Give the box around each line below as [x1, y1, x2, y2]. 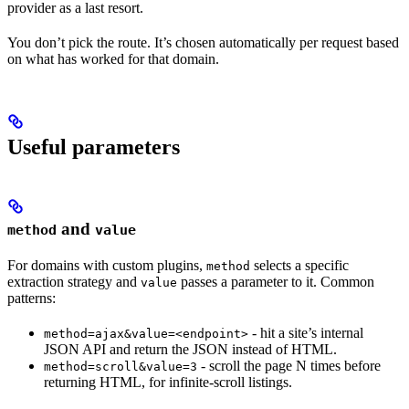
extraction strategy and [7, 274, 141, 290]
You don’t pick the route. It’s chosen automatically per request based [7, 35, 399, 51]
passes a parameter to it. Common [177, 274, 374, 290]
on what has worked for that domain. [7, 51, 219, 68]
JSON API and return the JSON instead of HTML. [44, 341, 337, 358]
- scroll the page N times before [197, 358, 381, 374]
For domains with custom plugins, [7, 257, 206, 274]
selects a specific [250, 257, 349, 274]
